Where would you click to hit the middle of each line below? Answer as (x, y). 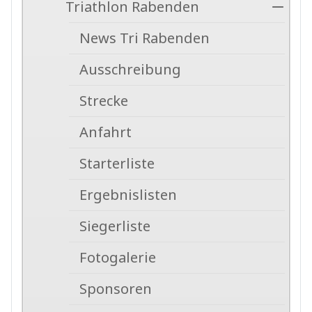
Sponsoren (116, 289)
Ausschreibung (130, 70)
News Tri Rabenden (145, 38)
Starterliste (117, 164)
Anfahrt (106, 132)
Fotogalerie (118, 258)
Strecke (104, 101)
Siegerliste (115, 226)
